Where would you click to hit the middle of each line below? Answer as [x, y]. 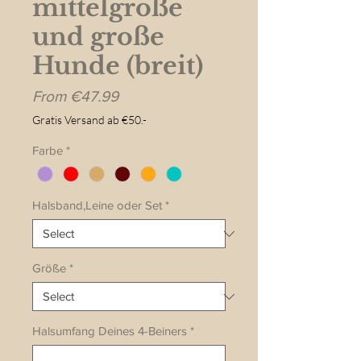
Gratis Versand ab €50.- [89, 120]
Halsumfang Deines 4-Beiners [110, 331]
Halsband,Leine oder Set [97, 205]
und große [98, 37]
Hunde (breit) [118, 66]
